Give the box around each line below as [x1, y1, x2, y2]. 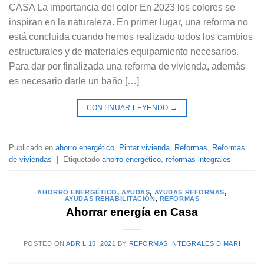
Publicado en [9, 143, 55, 152]
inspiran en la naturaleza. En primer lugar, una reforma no [9, 16, 248, 27]
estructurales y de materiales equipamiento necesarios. [9, 46, 239, 57]
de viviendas [9, 154, 52, 164]
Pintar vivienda [119, 143, 170, 152]
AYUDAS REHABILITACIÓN [64, 194, 156, 202]
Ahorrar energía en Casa [66, 206, 198, 219]
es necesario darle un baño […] [9, 75, 139, 86]
